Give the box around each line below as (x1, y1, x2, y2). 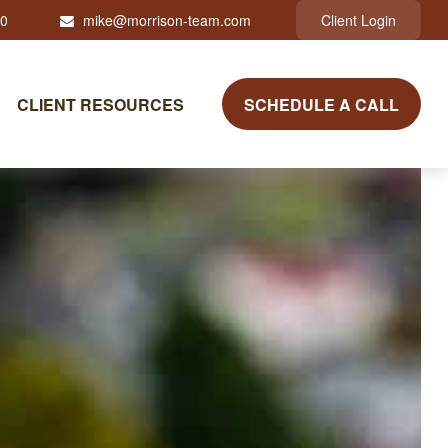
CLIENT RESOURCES (17, 92, 185, 116)
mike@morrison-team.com (83, 10, 252, 30)
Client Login (321, 10, 397, 30)
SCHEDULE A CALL (244, 92, 400, 116)
